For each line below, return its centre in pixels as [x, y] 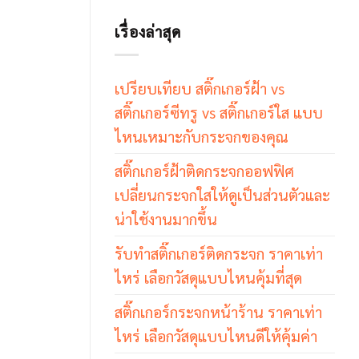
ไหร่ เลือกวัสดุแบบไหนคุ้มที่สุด [208, 276]
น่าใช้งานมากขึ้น [166, 218]
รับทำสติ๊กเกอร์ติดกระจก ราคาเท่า [219, 252]
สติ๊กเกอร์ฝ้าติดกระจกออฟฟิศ [204, 170]
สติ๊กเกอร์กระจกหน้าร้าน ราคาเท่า [218, 311]
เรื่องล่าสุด [148, 30]
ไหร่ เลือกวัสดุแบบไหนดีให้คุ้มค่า [216, 335]
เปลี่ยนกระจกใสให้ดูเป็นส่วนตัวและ [222, 194]
